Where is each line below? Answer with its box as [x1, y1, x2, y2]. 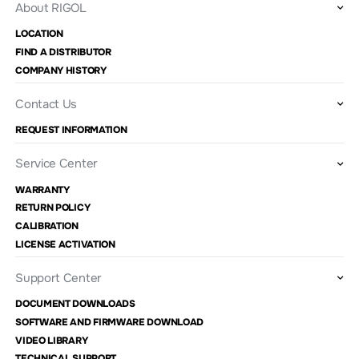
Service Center [15, 155, 98, 172]
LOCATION [15, 27, 63, 41]
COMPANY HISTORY [15, 63, 107, 77]
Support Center [15, 269, 102, 286]
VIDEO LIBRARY [15, 333, 88, 347]
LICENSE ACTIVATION [15, 237, 115, 251]
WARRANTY [15, 183, 70, 196]
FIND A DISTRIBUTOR [15, 45, 111, 58]
